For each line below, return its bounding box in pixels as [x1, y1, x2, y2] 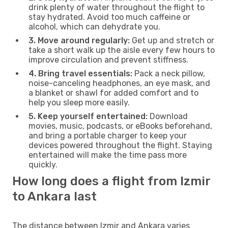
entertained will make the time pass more [28, 150, 187, 160]
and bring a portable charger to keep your [28, 130, 187, 140]
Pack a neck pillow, [132, 68, 205, 78]
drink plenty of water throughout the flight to [28, 2, 205, 12]
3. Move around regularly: [28, 35, 130, 45]
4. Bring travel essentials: [28, 68, 132, 78]
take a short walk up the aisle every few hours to [28, 45, 215, 55]
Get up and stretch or [130, 35, 214, 45]
